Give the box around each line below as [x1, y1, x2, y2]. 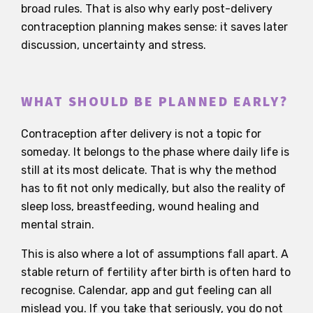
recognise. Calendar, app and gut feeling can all [21, 283, 272, 297]
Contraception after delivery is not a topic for [21, 126, 261, 140]
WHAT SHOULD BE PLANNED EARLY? [21, 92, 289, 112]
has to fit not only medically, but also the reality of [21, 181, 286, 195]
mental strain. [21, 217, 94, 231]
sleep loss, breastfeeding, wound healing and [21, 199, 259, 213]
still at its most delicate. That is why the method [21, 163, 277, 177]
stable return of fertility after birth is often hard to [21, 265, 291, 279]
